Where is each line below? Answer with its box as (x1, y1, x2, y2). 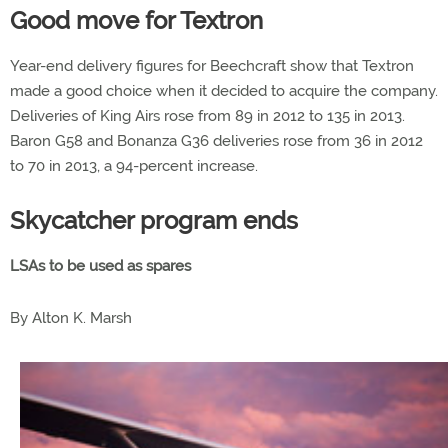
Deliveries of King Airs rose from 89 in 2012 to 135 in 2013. (10, 107, 405, 126)
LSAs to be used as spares (10, 257, 191, 276)
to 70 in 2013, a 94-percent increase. (10, 157, 258, 176)
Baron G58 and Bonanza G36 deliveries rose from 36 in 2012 (10, 132, 423, 151)
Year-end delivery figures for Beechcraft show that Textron (10, 57, 414, 76)
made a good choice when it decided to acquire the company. (10, 82, 438, 101)
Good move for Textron (10, 6, 263, 36)
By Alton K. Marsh (10, 309, 132, 328)
